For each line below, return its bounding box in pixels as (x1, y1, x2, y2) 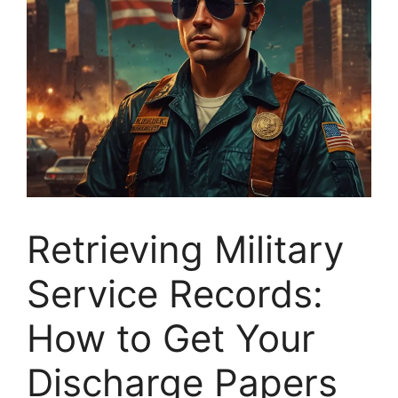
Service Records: (27, 271, 323, 316)
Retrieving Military (27, 227, 344, 272)
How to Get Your (27, 315, 315, 361)
